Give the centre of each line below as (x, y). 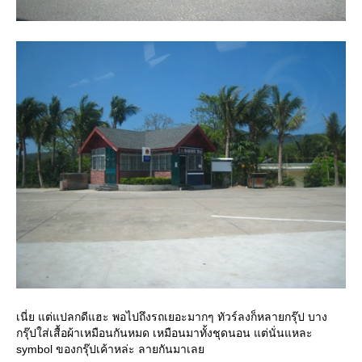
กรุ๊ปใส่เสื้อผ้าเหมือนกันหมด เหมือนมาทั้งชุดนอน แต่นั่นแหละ (164, 333)
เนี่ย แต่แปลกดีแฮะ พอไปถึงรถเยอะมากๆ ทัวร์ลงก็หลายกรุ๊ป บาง (172, 317)
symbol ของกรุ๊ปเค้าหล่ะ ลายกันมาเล (110, 349)
